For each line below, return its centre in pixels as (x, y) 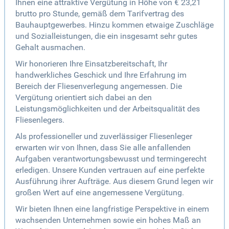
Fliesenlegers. (40, 120)
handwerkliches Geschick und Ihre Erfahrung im (101, 75)
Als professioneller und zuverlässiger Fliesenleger (104, 136)
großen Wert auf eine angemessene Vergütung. (100, 193)
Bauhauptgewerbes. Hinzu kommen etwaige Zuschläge (114, 25)
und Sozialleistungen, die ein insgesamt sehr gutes (106, 36)
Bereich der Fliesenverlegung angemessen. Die (99, 86)
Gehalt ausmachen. (50, 48)
